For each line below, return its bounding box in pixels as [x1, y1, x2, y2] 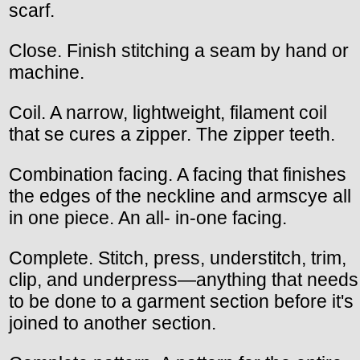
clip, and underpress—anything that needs [9, 269, 358, 291]
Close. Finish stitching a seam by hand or [9, 40, 349, 62]
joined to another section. [9, 313, 216, 334]
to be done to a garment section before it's [9, 291, 354, 313]
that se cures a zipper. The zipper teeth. [9, 124, 335, 145]
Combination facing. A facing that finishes [9, 164, 346, 186]
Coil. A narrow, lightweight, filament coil [9, 102, 327, 124]
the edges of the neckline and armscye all [9, 186, 351, 207]
